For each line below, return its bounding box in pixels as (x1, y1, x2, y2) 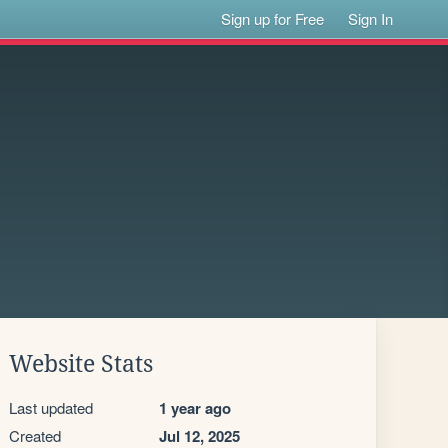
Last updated (9, 397, 93, 418)
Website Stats (9, 351, 153, 377)
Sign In (348, 8, 394, 29)
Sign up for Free (221, 8, 325, 29)
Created (9, 425, 61, 446)
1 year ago (159, 397, 231, 419)
